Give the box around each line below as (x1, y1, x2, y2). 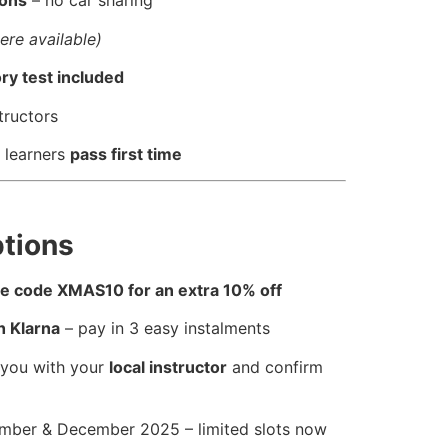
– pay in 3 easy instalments (60, 318, 271, 339)
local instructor (108, 356, 227, 377)
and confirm (226, 356, 323, 377)
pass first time (70, 143, 183, 164)
